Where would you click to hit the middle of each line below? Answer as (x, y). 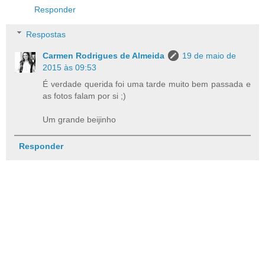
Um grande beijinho (80, 119)
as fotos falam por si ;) (85, 96)
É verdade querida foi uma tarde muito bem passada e (147, 84)
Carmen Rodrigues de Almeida (104, 55)
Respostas (46, 34)
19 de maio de (209, 55)
